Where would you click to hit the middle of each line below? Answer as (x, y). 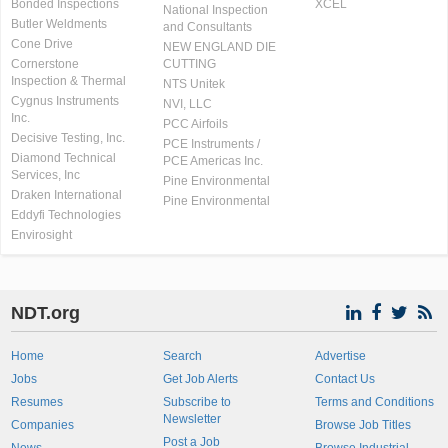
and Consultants (207, 27)
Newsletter (191, 419)
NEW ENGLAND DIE (219, 47)
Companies (42, 425)
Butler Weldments (59, 24)
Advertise (340, 356)
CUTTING (189, 64)
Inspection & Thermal (68, 81)
